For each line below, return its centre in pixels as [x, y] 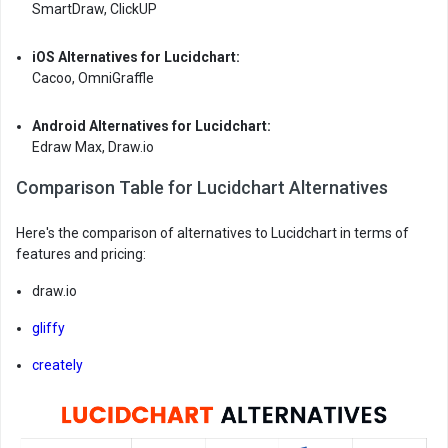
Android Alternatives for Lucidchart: [151, 126]
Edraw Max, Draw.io [93, 147]
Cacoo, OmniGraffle [93, 78]
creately [57, 365]
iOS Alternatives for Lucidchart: [136, 57]
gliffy [48, 328]
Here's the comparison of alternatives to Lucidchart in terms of [212, 233]
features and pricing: [81, 254]
